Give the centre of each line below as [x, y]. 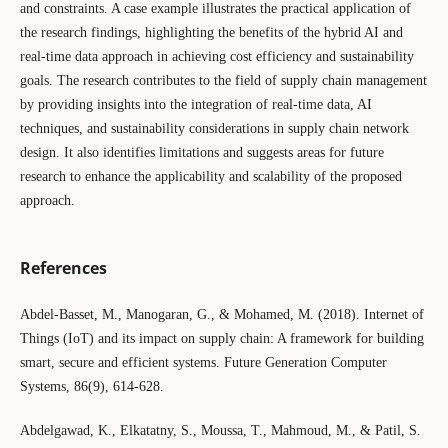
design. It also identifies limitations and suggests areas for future [201, 152]
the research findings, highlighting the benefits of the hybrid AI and [211, 32]
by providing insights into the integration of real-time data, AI [195, 104]
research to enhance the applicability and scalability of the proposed [210, 176]
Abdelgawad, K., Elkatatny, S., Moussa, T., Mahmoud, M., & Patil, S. [220, 431]
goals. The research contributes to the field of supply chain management [223, 80]
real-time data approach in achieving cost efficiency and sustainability [216, 56]
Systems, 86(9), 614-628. [91, 387]
